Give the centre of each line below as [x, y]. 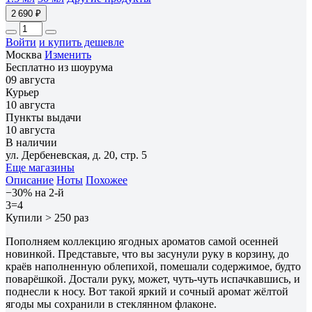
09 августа [30, 79]
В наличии [31, 142]
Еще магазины [40, 167]
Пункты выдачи [44, 117]
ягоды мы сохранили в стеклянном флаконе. [111, 304]
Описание [30, 180]
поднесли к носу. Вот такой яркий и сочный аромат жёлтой [147, 291]
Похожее [107, 180]
